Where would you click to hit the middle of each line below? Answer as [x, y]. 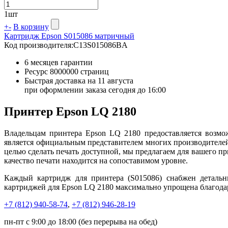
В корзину [31, 26]
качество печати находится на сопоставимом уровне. [96, 160]
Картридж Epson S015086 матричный [69, 36]
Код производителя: [39, 45]
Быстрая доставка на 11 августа [79, 80]
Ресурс [37, 71]
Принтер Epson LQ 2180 [70, 111]
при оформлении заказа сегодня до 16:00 [95, 90]
